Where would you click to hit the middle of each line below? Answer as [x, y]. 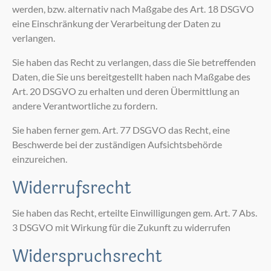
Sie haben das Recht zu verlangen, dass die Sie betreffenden [134, 62]
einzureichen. [40, 159]
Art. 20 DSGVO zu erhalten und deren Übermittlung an [126, 91]
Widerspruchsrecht [87, 256]
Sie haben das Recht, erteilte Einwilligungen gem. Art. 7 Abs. [135, 212]
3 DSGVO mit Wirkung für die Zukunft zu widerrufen [121, 227]
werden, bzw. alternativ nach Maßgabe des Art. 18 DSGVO [133, 9]
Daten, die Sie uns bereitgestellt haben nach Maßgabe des [131, 77]
